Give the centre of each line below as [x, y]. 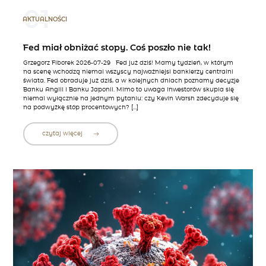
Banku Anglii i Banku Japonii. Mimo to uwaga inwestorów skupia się [128, 89]
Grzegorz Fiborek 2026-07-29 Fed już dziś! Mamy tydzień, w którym [128, 63]
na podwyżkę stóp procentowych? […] [80, 107]
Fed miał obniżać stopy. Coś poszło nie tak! [117, 47]
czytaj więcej [63, 134]
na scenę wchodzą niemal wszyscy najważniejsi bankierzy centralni [128, 72]
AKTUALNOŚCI [45, 20]
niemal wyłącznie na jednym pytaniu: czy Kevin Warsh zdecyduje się [131, 98]
